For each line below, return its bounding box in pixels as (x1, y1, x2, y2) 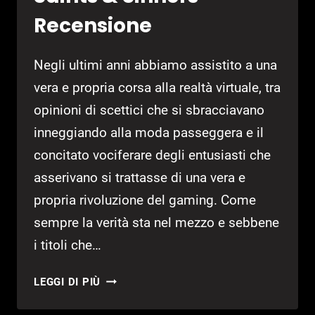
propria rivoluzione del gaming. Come (34, 192, 256, 209)
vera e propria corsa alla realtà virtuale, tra (34, 79, 281, 96)
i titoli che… (34, 237, 101, 254)
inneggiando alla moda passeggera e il (34, 124, 264, 141)
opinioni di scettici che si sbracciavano (34, 102, 264, 119)
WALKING (101, 290, 151, 303)
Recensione (34, 12, 152, 40)
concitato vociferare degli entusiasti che (34, 147, 271, 164)
